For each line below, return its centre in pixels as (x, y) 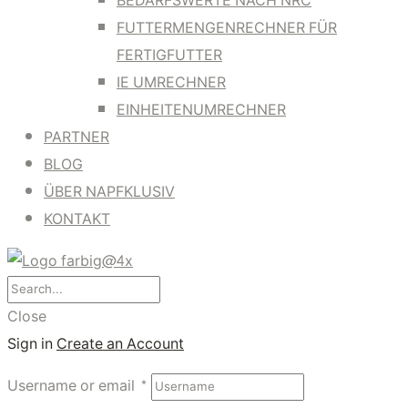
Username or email (73, 386)
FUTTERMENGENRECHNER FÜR (227, 28)
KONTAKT (77, 219)
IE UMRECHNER (171, 82)
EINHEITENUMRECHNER (201, 110)
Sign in (30, 344)
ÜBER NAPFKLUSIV (109, 192)
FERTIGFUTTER (169, 55)
